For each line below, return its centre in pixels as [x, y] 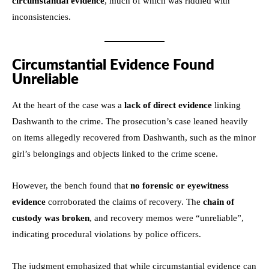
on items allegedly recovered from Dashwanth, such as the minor [134, 137]
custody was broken [51, 218]
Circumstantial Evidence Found [113, 65]
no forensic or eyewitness [180, 185]
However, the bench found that [71, 185]
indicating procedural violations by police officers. [107, 234]
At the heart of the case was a [68, 105]
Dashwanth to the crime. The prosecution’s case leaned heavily [130, 121]
